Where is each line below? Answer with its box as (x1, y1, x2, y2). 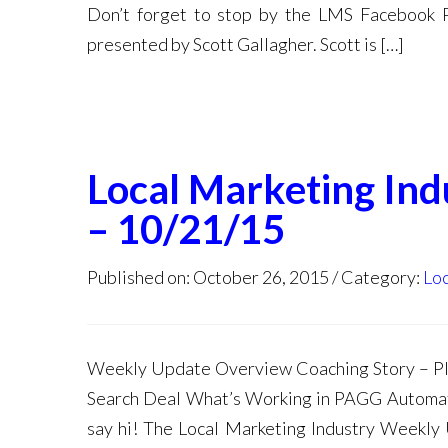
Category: (341, 266, 423, 288)
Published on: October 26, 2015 (87, 266, 329, 288)
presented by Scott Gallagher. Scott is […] (87, 33, 404, 55)
